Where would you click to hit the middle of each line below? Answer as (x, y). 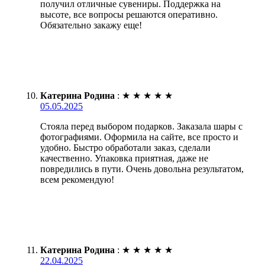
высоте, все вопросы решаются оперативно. (129, 14)
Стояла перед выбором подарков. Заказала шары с (141, 126)
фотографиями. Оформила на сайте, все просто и (139, 137)
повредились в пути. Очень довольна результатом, (142, 169)
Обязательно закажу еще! (91, 25)
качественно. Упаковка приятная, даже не (124, 158)
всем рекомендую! (77, 179)
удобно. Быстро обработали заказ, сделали (125, 147)
